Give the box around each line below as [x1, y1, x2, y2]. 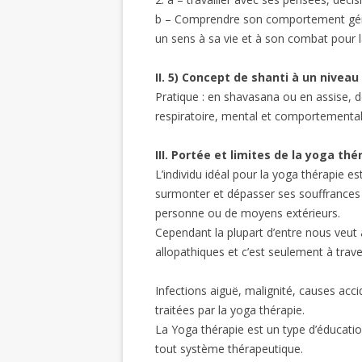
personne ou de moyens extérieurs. [155, 205, 340, 221]
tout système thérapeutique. [155, 341, 303, 356]
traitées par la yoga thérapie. [155, 302, 305, 318]
